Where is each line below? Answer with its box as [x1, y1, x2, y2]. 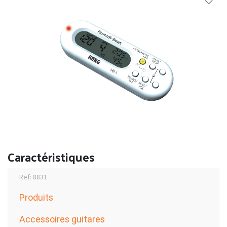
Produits [19, 191, 53, 203]
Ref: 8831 [19, 172, 47, 181]
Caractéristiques [8, 145, 95, 168]
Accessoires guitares [19, 213, 105, 225]
